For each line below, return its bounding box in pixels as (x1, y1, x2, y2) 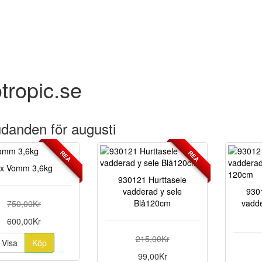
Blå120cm (134, 197, 171, 209)
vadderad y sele (123, 185, 182, 197)
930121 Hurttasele (118, 174, 187, 185)
